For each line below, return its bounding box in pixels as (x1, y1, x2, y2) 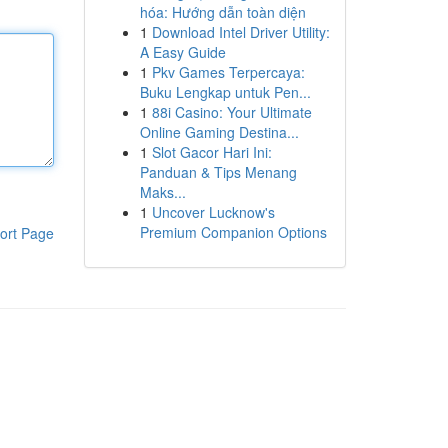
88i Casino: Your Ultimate (151, 102, 312, 122)
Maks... (139, 182, 186, 202)
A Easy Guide (139, 42, 226, 62)
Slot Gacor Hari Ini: (151, 142, 272, 162)
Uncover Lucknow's (151, 202, 275, 222)
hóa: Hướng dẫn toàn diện (139, 2, 306, 22)
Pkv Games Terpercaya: (151, 62, 305, 82)
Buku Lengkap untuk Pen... (139, 82, 311, 102)
